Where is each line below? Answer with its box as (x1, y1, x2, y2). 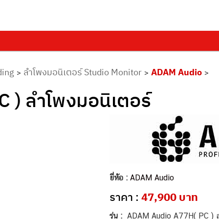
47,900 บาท (141, 190, 198, 204)
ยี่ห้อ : (109, 173, 130, 182)
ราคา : (109, 190, 141, 204)
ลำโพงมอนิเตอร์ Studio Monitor (23, 66, 142, 78)
